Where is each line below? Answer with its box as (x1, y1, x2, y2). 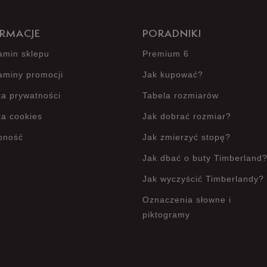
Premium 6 (142, 49, 189, 58)
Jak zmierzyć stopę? (142, 132, 231, 142)
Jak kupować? (142, 70, 203, 79)
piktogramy (142, 210, 190, 219)
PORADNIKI (142, 29, 201, 39)
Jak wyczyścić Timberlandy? (142, 174, 264, 184)
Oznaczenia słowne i (142, 195, 231, 204)
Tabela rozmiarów (142, 91, 219, 100)
